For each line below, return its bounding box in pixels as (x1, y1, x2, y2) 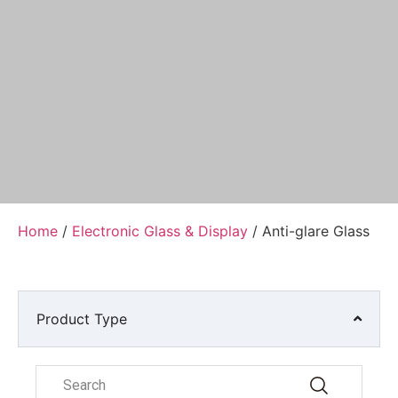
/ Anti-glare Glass (248, 221, 370, 240)
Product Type (36, 309, 127, 328)
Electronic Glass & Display (72, 221, 248, 240)
